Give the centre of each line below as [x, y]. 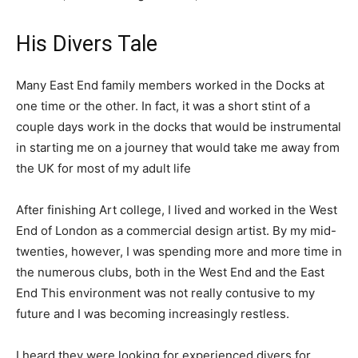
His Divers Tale [87, 44]
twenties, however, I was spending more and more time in [179, 252]
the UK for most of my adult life [103, 169]
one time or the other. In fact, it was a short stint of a [163, 106]
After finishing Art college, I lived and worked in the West [177, 210]
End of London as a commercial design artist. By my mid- [176, 231]
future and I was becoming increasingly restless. [153, 314]
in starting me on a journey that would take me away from [178, 148]
